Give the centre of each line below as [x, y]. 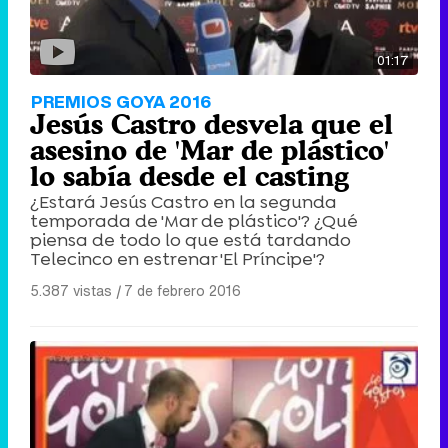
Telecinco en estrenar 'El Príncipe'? [177, 258]
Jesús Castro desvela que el [211, 123]
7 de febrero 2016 [182, 290]
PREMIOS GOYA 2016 [121, 101]
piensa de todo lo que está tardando [190, 239]
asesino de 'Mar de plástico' [209, 149]
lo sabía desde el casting [189, 175]
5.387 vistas [71, 290]
